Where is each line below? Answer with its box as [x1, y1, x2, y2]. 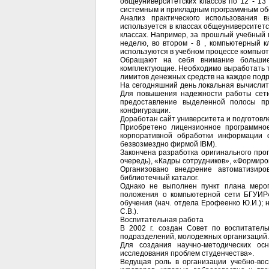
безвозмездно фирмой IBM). [120, 140, 217, 148]
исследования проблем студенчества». [120, 249, 254, 258]
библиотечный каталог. [120, 174, 199, 182]
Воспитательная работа [120, 216, 204, 224]
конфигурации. [120, 106, 171, 115]
